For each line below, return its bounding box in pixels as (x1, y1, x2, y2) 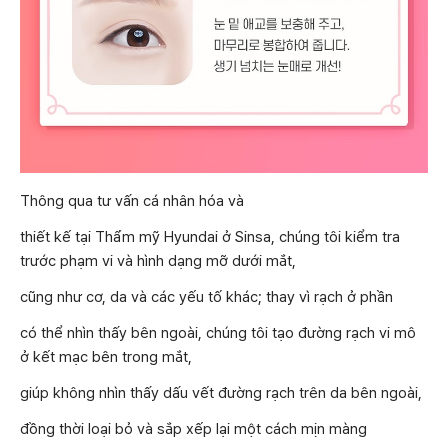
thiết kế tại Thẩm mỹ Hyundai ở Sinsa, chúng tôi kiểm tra (20, 227, 400, 246)
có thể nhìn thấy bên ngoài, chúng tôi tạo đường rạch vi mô (20, 323, 416, 342)
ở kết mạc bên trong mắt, (20, 347, 192, 366)
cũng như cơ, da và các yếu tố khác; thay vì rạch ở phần (20, 287, 393, 306)
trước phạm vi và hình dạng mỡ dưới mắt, (20, 251, 296, 270)
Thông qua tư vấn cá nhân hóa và (20, 191, 244, 210)
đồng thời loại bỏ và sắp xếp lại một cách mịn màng (20, 419, 367, 438)
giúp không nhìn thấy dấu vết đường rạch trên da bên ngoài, (20, 383, 422, 402)
